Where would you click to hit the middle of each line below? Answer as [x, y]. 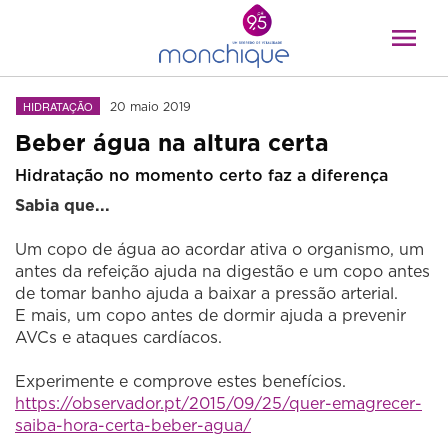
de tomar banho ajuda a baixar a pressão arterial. [206, 293]
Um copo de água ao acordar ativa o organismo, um [219, 249]
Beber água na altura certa [172, 143]
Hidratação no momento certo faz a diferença [201, 175]
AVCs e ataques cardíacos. [118, 337]
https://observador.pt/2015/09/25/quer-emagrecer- [218, 403]
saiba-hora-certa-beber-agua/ [133, 425]
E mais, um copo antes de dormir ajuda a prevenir [210, 315]
